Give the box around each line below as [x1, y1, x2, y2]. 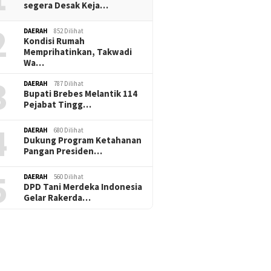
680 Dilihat [54, 126, 84, 135]
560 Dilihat [54, 172, 84, 181]
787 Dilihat [54, 79, 84, 88]
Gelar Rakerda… [24, 192, 91, 204]
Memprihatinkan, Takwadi [24, 46, 132, 58]
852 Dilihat [54, 27, 84, 36]
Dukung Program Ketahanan [24, 134, 142, 146]
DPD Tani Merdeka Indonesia [24, 181, 143, 193]
